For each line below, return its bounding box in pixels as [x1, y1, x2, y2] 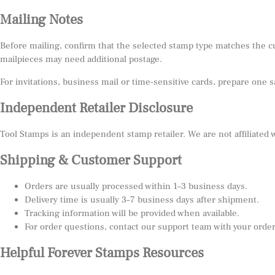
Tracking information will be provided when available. [25, 207, 239, 220]
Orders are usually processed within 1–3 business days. [25, 180, 247, 193]
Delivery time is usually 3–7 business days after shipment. [25, 194, 259, 206]
